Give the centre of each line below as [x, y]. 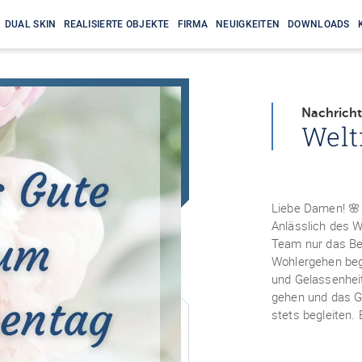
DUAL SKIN [30, 24]
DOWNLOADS [319, 24]
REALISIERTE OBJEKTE [117, 24]
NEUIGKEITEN [248, 24]
